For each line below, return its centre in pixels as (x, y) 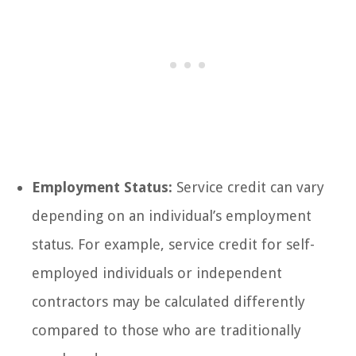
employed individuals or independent (157, 273)
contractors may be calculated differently (168, 301)
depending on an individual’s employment (172, 215)
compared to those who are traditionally (166, 330)
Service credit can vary (248, 187)
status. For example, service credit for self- (173, 244)
